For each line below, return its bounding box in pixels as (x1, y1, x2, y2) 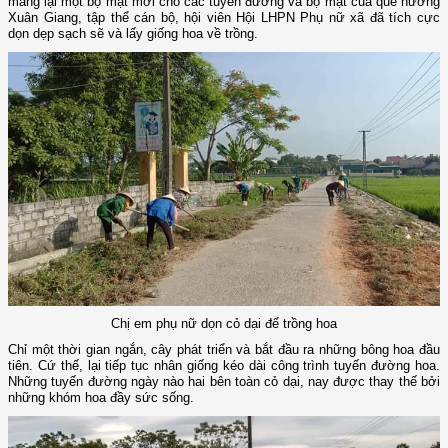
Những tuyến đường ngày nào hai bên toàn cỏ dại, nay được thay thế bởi (8, 374, 440, 390)
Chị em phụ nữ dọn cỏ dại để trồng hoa (111, 316, 337, 332)
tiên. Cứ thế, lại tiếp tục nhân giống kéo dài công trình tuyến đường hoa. (8, 358, 440, 374)
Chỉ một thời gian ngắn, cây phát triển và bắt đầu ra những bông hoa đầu (8, 342, 440, 358)
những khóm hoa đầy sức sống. (8, 390, 194, 406)
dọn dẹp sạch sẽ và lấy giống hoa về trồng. (8, 25, 258, 41)
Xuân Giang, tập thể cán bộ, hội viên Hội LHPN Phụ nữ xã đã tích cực (8, 9, 440, 25)
